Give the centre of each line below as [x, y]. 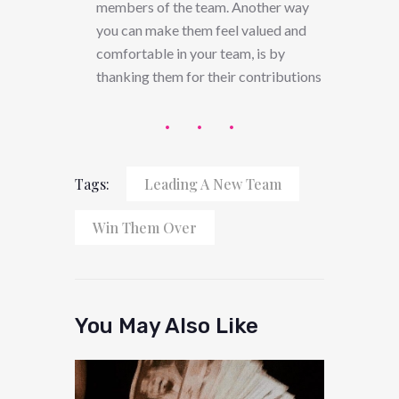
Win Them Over [145, 228]
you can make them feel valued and [201, 30]
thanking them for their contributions [209, 77]
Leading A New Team [213, 184]
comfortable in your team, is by [191, 53]
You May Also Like [167, 326]
